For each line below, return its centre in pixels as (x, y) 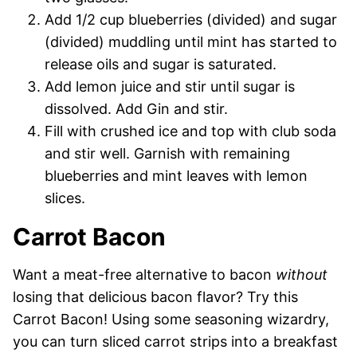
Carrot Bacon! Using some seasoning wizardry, (171, 320)
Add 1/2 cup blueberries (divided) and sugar (191, 20)
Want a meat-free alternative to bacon (144, 275)
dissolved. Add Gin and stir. (136, 109)
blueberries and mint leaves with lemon (176, 176)
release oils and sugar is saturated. (161, 65)
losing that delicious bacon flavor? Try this (155, 297)
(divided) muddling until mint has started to (191, 42)
